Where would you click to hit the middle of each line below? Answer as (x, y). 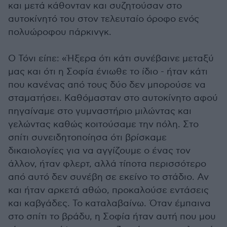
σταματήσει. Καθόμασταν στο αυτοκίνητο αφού (113, 98)
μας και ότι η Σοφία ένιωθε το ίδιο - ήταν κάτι (108, 72)
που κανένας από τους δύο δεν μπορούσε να (107, 85)
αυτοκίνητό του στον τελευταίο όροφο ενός (104, 19)
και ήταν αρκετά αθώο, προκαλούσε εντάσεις (108, 191)
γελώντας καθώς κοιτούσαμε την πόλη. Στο (103, 125)
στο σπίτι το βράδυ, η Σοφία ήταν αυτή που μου (112, 217)
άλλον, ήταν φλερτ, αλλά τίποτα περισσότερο (107, 164)
